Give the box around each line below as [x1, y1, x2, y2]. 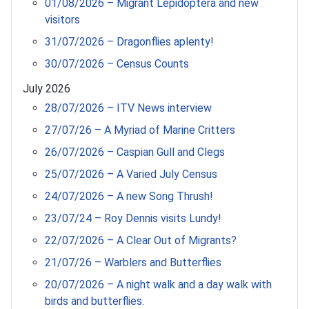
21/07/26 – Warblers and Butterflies [45, 256, 221, 269]
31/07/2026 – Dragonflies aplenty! [45, 35, 214, 48]
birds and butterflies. [45, 295, 144, 308]
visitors [45, 13, 80, 26]
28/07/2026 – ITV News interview [45, 101, 212, 114]
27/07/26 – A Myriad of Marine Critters [45, 123, 235, 137]
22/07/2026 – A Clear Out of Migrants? [45, 234, 237, 247]
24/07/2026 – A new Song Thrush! [45, 190, 213, 203]
